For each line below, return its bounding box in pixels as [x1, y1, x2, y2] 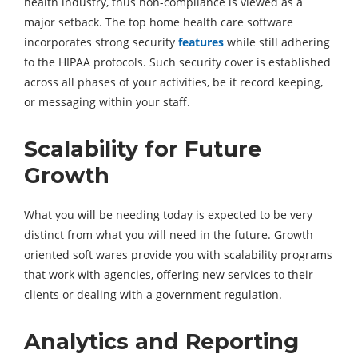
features [178, 34, 224, 50]
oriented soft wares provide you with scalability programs [24, 247, 332, 263]
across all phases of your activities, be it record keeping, [24, 74, 323, 90]
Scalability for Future [24, 136, 261, 163]
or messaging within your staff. [24, 94, 190, 110]
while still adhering [224, 34, 330, 50]
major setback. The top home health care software [24, 14, 293, 30]
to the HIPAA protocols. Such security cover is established [24, 54, 331, 70]
